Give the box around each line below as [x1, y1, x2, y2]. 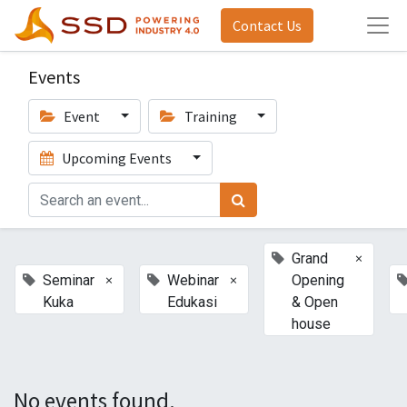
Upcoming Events [59, 149, 175, 167]
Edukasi [167, 293, 217, 311]
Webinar [167, 272, 219, 289]
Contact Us [232, 16, 302, 35]
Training [181, 107, 240, 125]
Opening [292, 272, 344, 289]
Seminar [43, 272, 94, 289]
